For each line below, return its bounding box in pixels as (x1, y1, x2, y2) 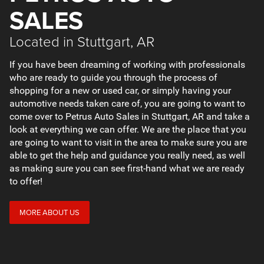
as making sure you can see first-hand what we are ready (9, 163, 245, 174)
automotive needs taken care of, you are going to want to (9, 98, 245, 109)
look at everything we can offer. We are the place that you (9, 124, 246, 135)
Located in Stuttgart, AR (9, 31, 154, 51)
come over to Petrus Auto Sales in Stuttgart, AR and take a (9, 111, 250, 122)
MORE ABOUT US (19, 206, 80, 217)
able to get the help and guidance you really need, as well (9, 150, 245, 161)
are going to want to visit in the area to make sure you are (9, 137, 247, 148)
